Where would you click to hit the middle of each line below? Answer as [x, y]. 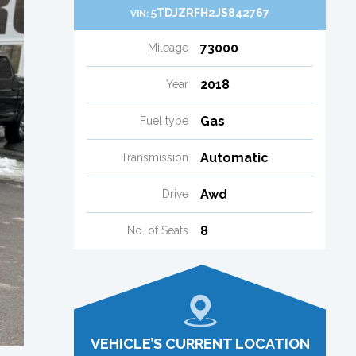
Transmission [154, 157]
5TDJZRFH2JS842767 [210, 12]
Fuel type [164, 120]
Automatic [234, 157]
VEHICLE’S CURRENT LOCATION [200, 343]
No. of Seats [157, 230]
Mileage [168, 47]
